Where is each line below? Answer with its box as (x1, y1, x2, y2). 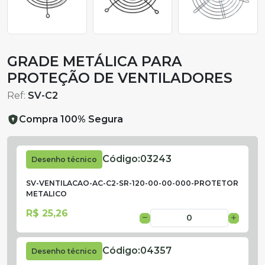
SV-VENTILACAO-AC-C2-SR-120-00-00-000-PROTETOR (26, 178, 238, 188)
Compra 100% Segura (19, 113, 123, 125)
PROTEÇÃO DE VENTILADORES (7, 69, 232, 86)
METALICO (26, 189, 67, 198)
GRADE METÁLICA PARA (7, 52, 182, 70)
